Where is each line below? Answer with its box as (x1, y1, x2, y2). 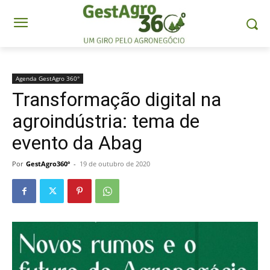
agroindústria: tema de (12, 110, 199, 133)
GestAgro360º (26, 159, 70, 169)
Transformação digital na (12, 88, 221, 111)
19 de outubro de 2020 (80, 159, 150, 169)
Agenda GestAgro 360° (16, 74, 80, 83)
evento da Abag (12, 131, 142, 155)
